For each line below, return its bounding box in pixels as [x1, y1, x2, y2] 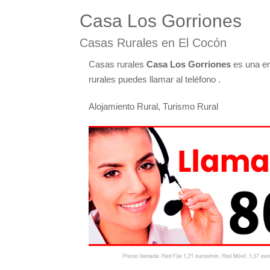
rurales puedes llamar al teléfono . [89, 74, 221, 84]
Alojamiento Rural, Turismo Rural [89, 101, 218, 111]
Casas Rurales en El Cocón [80, 36, 227, 49]
